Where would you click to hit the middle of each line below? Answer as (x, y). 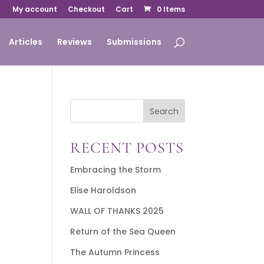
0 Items (171, 9)
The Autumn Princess (115, 252)
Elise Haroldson (103, 190)
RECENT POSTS (127, 148)
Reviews (74, 42)
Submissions (134, 42)
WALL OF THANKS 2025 (117, 211)
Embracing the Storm (116, 170)
